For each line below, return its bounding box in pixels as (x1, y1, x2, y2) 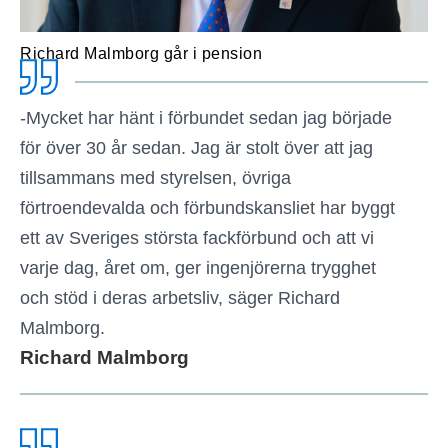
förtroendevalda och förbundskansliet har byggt (20, 197, 395, 218)
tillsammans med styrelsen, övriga (20, 167, 291, 188)
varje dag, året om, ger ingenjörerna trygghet (20, 257, 376, 278)
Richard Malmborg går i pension (20, 44, 262, 62)
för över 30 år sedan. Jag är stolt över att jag (20, 137, 373, 158)
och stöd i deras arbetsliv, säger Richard (20, 287, 340, 308)
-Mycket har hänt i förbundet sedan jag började (20, 107, 392, 128)
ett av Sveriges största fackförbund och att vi (20, 227, 374, 248)
